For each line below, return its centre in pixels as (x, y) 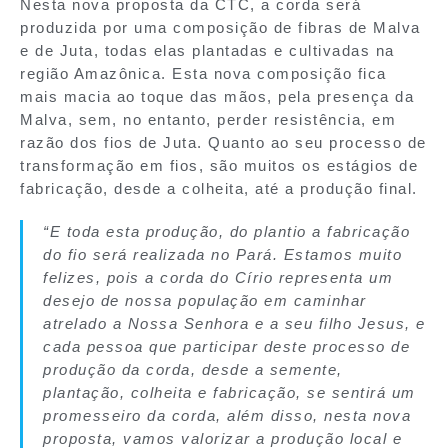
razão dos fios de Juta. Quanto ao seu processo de (223, 142)
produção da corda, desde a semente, (193, 369)
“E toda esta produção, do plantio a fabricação (226, 231)
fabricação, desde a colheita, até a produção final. (219, 188)
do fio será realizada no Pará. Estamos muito (222, 254)
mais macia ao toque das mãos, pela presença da (217, 96)
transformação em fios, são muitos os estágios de (219, 165)
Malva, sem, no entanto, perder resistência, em (208, 119)
